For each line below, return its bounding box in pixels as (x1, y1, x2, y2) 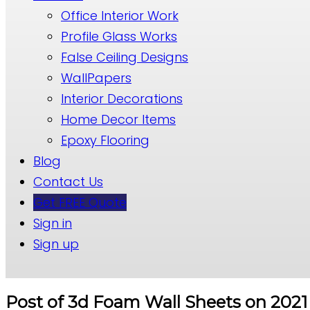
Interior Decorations (61, 90, 183, 107)
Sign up (33, 235, 79, 253)
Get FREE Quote (33, 194, 127, 211)
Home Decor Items (61, 111, 176, 128)
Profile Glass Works (61, 28, 177, 45)
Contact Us (33, 173, 103, 190)
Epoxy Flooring (61, 131, 149, 149)
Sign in (33, 215, 72, 232)
